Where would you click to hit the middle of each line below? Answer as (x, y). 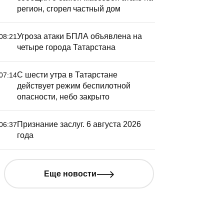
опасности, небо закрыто (63, 97)
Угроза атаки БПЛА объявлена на (79, 36)
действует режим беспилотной (74, 86)
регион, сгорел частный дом (69, 9)
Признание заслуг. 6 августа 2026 (79, 124)
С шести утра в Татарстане (67, 75)
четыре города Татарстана (66, 47)
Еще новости (70, 173)
